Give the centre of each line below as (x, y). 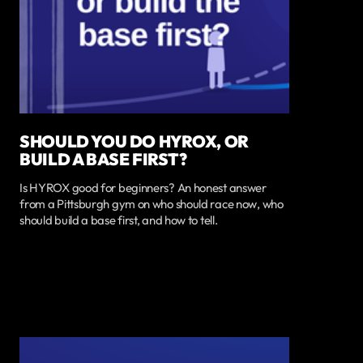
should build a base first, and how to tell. (119, 220)
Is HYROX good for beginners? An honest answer (143, 187)
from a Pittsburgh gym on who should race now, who (152, 203)
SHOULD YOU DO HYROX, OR (134, 141)
